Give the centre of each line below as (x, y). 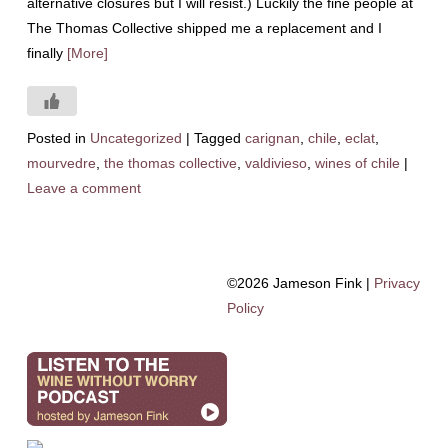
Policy (245, 308)
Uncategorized (135, 138)
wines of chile (357, 163)
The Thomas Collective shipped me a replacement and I (204, 28)
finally (46, 53)
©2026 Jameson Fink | (300, 283)
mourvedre (61, 163)
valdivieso (275, 163)
